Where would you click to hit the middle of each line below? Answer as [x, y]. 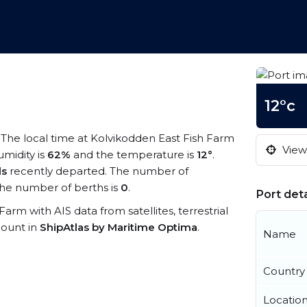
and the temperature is [134, 155]
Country [284, 271]
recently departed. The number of [98, 171]
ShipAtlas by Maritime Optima [119, 227]
